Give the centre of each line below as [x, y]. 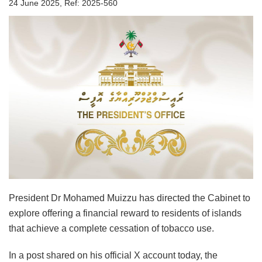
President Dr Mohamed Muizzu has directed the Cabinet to [130, 198]
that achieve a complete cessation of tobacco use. [111, 228]
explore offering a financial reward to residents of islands [125, 213]
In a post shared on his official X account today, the [113, 255]
